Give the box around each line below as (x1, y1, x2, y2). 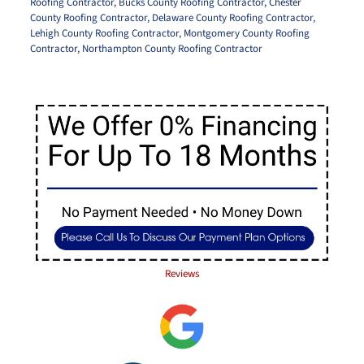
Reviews (164, 266, 199, 281)
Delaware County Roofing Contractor (151, 10, 313, 25)
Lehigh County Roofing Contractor (29, 25, 179, 41)
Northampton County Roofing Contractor (81, 41, 262, 56)
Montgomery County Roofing (183, 25, 310, 41)
